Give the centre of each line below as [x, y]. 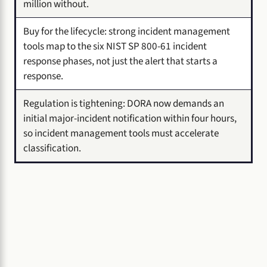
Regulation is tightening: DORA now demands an [124, 103]
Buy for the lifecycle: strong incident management [127, 31]
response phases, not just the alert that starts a [120, 61]
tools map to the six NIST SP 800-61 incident [115, 46]
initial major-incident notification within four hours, [130, 118]
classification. [52, 148]
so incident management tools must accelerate [121, 133]
